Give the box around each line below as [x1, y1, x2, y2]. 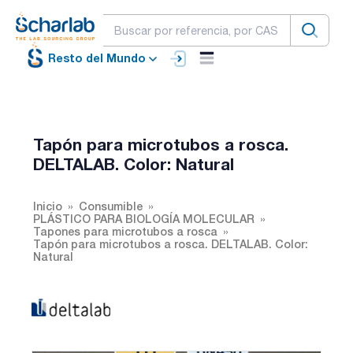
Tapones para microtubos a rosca [33, 224, 217, 238]
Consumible [79, 199, 143, 213]
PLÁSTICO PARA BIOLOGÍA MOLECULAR [33, 211, 255, 225]
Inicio [33, 199, 62, 213]
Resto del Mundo [48, 51, 146, 65]
